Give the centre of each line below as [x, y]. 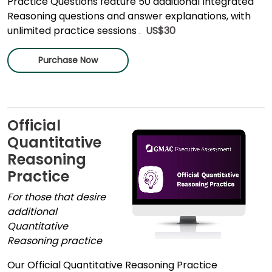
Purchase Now [68, 60]
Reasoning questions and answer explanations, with [129, 16]
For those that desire [56, 197]
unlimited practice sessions [72, 30]
